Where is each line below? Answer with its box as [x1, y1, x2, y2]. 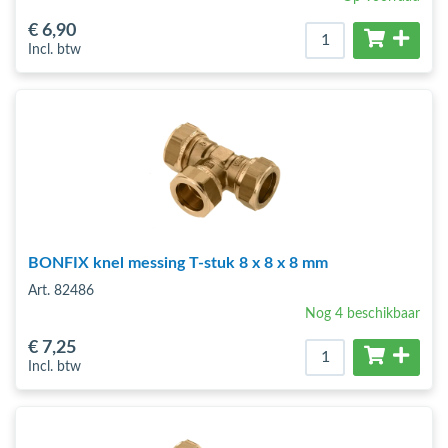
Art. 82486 [28, 284, 94, 298]
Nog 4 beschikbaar [305, 307, 420, 321]
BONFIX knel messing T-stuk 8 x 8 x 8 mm [28, 255, 328, 271]
